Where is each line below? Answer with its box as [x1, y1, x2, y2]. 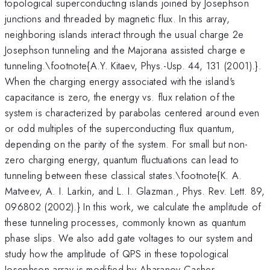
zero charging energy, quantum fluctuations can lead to [5, 152, 239, 167]
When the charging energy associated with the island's [5, 74, 236, 89]
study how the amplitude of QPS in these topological [5, 246, 229, 261]
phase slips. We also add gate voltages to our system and [5, 230, 253, 245]
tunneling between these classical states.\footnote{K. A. [5, 168, 242, 183]
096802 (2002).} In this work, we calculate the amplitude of [5, 199, 262, 214]
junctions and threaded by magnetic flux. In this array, [5, 11, 230, 26]
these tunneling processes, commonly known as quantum [5, 215, 246, 230]
